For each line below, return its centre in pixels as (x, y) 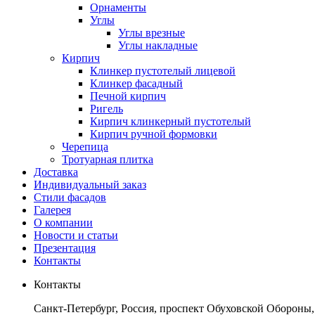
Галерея (52, 210)
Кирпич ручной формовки (154, 134)
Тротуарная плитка (108, 159)
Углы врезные (152, 33)
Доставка (56, 172)
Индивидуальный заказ (90, 185)
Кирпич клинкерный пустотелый (171, 121)
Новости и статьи (76, 235)
